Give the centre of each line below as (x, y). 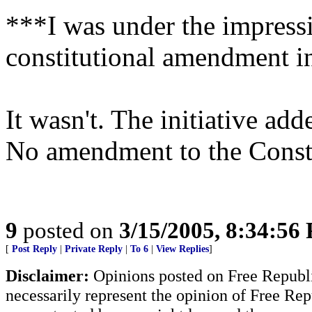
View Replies (182, 249)
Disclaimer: (47, 275)
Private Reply (94, 249)
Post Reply (34, 249)
